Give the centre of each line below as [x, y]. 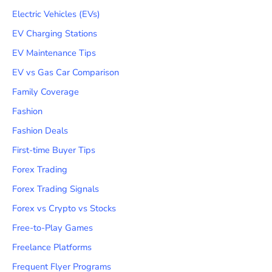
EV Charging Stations [55, 34]
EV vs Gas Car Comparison [66, 73]
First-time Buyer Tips [54, 150]
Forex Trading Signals [56, 189]
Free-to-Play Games [53, 227]
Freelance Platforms [52, 247]
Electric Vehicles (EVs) [56, 14]
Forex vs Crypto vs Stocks [64, 208]
